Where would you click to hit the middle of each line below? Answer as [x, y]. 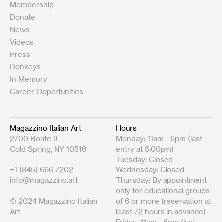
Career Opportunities [47, 91]
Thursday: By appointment [161, 180]
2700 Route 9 [34, 138]
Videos [22, 42]
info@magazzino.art [44, 180]
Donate [23, 17]
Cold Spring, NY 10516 [48, 149]
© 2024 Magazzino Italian [54, 201]
